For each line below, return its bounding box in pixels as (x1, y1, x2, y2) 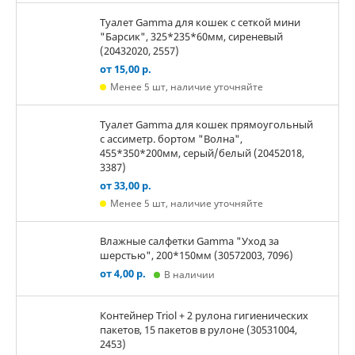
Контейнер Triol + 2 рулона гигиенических (100, 308, 308, 323)
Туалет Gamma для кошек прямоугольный (100, 117, 313, 132)
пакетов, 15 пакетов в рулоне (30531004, (100, 323, 297, 337)
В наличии (164, 268, 215, 281)
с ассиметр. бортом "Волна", (100, 132, 242, 146)
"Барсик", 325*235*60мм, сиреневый (100, 29, 283, 44)
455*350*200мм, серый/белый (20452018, (100, 146, 304, 160)
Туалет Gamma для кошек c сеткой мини (100, 15, 300, 29)
